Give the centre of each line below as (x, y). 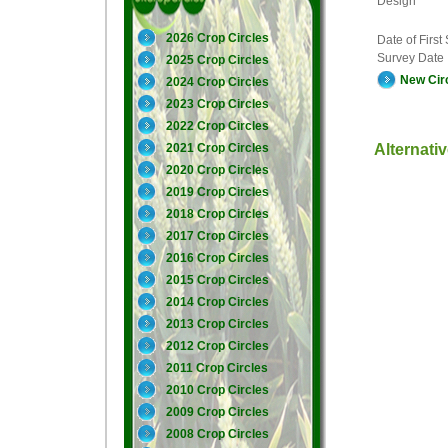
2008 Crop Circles (217, 434)
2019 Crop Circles (217, 192)
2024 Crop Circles (217, 82)
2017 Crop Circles (217, 236)
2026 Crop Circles (217, 38)
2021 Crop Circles (217, 148)
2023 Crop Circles (217, 104)
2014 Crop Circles (217, 302)
